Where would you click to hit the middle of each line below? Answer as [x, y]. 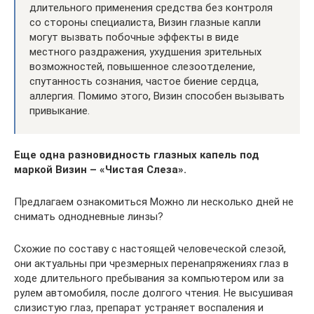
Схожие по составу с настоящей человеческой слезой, [150, 248]
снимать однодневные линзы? [89, 216]
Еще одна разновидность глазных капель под [137, 155]
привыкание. [60, 110]
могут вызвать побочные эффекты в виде [134, 37]
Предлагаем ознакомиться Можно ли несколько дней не [154, 202]
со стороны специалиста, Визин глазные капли [145, 22]
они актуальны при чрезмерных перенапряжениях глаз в [151, 263]
